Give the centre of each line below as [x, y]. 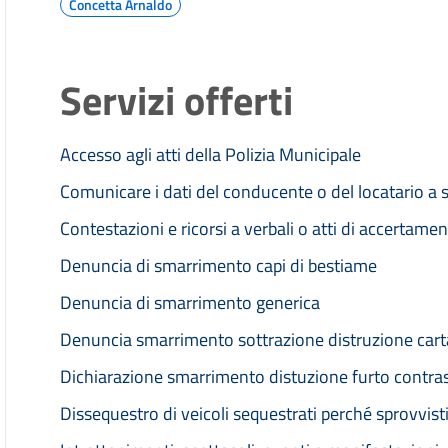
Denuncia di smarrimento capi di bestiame [219, 265]
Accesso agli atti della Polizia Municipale [211, 154]
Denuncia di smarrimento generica [190, 302]
